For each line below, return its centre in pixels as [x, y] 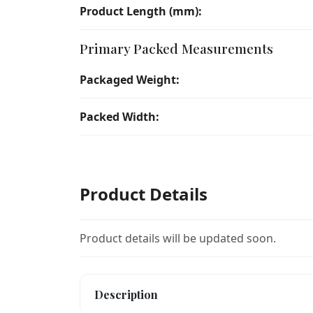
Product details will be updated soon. [178, 238]
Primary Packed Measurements [176, 48]
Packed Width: [119, 117]
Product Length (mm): [141, 11]
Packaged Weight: [130, 80]
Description [126, 294]
